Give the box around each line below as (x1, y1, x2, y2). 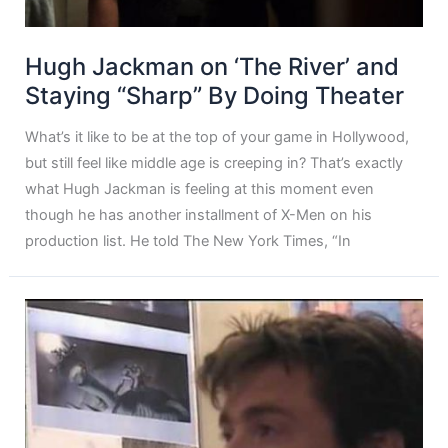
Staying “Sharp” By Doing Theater (25, 80, 405, 110)
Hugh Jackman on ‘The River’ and (25, 51, 400, 81)
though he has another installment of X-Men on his (25, 206, 373, 225)
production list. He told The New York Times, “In (25, 232, 352, 251)
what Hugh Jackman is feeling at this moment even (25, 180, 375, 199)
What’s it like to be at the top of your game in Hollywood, (25, 128, 410, 147)
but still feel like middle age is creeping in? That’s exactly (25, 154, 404, 173)
